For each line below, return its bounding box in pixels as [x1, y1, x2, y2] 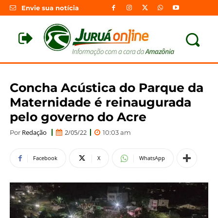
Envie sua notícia [21, 4, 79, 12]
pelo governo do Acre [10, 109, 146, 124]
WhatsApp [139, 154, 165, 162]
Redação [22, 127, 47, 137]
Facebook [33, 154, 57, 162]
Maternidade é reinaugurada [10, 94, 191, 109]
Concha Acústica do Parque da [10, 80, 203, 95]
